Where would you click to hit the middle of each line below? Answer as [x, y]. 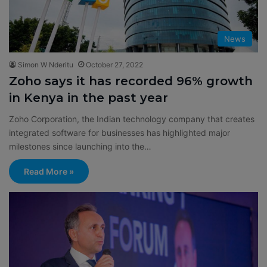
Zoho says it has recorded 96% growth [131, 81]
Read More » [49, 171]
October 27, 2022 [114, 64]
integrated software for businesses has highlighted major [119, 132]
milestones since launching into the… [80, 146]
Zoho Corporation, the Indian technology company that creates [132, 119]
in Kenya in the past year [89, 97]
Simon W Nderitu [46, 64]
